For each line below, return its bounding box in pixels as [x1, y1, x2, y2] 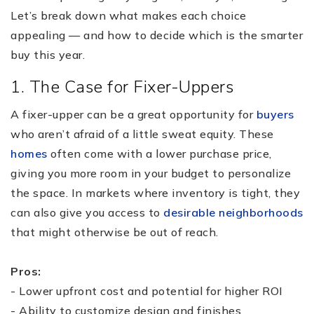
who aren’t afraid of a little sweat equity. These [11, 126, 274, 141]
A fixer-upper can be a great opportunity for [11, 107, 257, 121]
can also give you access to [11, 205, 163, 219]
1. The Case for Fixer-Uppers [11, 75, 233, 98]
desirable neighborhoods [163, 205, 303, 219]
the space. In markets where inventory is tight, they [11, 185, 300, 200]
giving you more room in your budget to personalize [11, 165, 291, 180]
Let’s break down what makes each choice [11, 8, 247, 22]
